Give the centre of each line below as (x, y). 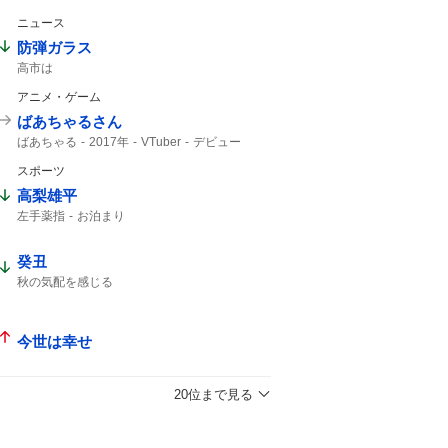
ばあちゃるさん (69, 121)
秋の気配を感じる (65, 282)
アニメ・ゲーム (59, 96)
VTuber (161, 141)
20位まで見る (213, 394)
